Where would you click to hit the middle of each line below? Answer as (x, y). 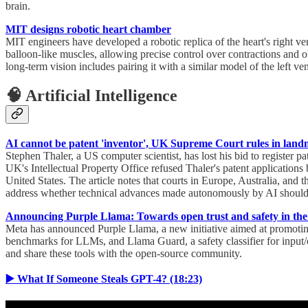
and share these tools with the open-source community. (124, 254)
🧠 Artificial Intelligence (91, 96)
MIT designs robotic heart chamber (88, 30)
